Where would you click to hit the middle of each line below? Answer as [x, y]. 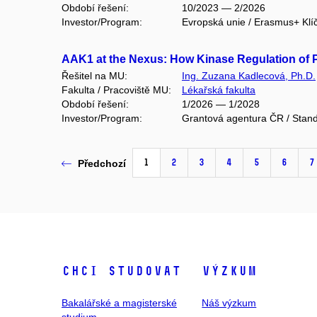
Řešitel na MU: [94, 75]
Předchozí [102, 163]
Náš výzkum [229, 303]
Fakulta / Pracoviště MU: [116, 90]
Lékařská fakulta [219, 90]
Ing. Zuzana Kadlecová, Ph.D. [249, 75]
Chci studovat [121, 271]
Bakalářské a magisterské [119, 303]
